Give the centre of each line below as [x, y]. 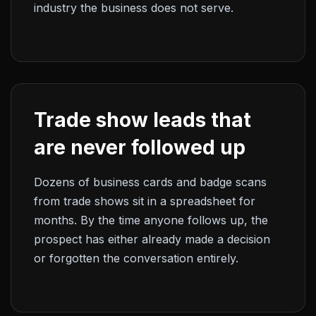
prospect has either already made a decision [152, 239]
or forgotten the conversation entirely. [136, 258]
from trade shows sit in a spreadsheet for [145, 201]
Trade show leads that [142, 120]
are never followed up [140, 147]
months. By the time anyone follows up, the [151, 220]
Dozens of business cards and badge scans [150, 182]
